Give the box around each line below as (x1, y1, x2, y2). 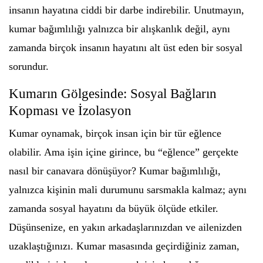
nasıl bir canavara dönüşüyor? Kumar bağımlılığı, (9, 165, 221, 177)
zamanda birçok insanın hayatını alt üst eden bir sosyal (9, 42, 242, 53)
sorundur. (9, 60, 49, 72)
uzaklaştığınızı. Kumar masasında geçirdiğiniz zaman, (9, 240, 240, 252)
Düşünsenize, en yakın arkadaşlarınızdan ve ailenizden (9, 221, 242, 233)
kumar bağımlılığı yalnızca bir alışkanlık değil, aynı (9, 23, 230, 35)
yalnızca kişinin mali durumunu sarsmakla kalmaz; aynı (9, 184, 247, 195)
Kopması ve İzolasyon (9, 103, 131, 118)
